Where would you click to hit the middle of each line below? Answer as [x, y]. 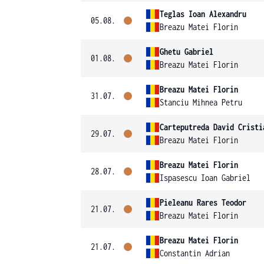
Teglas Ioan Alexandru [203, 14]
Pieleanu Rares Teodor [203, 202]
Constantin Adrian [195, 253]
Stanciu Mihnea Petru [201, 102]
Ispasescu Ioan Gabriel [205, 178]
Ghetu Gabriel [187, 52]
